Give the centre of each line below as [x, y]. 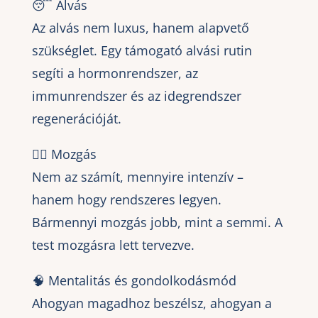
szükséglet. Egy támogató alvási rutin [142, 50]
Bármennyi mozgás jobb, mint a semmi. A [157, 222]
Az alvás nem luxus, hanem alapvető [140, 27]
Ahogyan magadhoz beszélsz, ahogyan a [152, 303]
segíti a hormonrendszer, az [115, 73]
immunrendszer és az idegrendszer [136, 95]
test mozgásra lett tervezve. [113, 245]
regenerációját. [76, 118]
